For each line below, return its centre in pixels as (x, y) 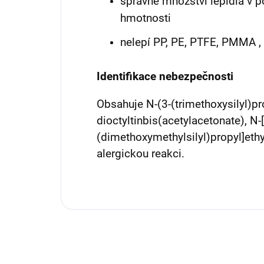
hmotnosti (146, 19)
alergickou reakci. (141, 154)
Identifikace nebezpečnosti (165, 77)
